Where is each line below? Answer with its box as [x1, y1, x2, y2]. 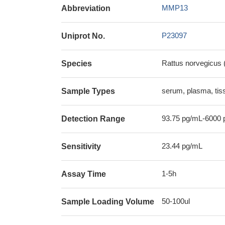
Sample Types [61, 87, 115, 95]
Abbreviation [61, 4, 110, 13]
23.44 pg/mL [162, 142, 202, 150]
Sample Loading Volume [61, 197, 154, 206]
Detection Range [61, 115, 125, 123]
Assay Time [61, 170, 106, 178]
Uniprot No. [61, 32, 105, 40]
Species [61, 59, 92, 68]
